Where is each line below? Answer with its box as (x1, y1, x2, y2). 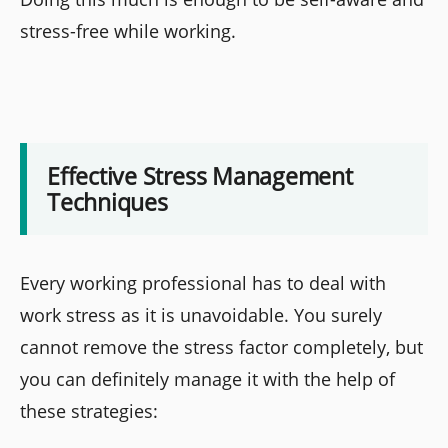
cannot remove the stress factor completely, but (20, 335, 423, 360)
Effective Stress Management (47, 160, 353, 193)
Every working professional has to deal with (20, 271, 386, 296)
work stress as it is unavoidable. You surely (20, 303, 382, 328)
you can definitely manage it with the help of (20, 367, 395, 392)
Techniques (47, 186, 168, 219)
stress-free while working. (20, 18, 236, 43)
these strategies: (20, 399, 158, 424)
